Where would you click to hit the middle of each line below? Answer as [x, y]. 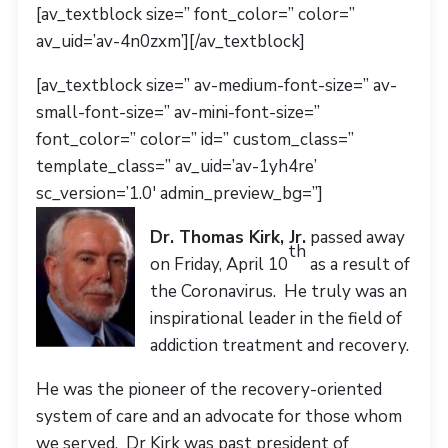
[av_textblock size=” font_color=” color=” [195, 15]
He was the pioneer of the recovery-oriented [208, 390]
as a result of [357, 265]
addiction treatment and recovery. [279, 346]
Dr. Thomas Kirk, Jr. [227, 238]
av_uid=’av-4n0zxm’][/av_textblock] [170, 42]
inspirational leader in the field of [275, 319]
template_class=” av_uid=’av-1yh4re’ [176, 167]
